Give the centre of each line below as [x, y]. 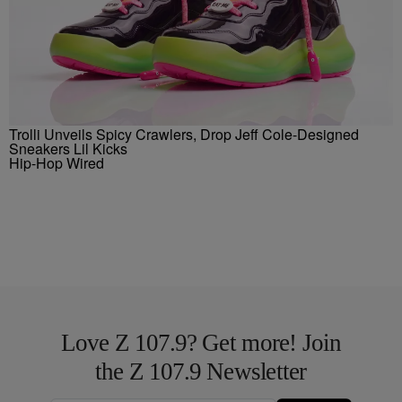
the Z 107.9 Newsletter [201, 371]
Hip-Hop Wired [57, 162]
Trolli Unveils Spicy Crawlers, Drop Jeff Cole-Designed [184, 134]
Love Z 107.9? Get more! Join [201, 342]
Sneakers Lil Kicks [68, 148]
